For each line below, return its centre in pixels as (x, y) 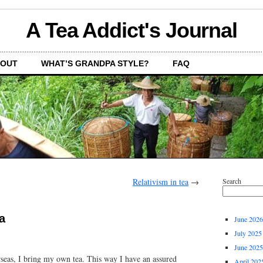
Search (232, 181)
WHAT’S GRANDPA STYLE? (95, 63)
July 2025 (248, 233)
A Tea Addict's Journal (131, 30)
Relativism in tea (161, 182)
